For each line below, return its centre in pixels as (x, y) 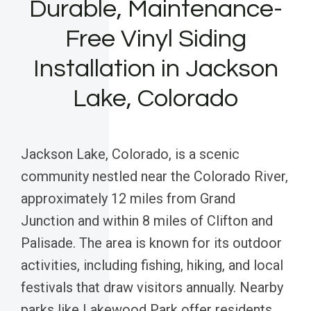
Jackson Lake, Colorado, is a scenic (130, 154)
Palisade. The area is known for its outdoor (151, 243)
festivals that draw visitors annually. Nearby (152, 287)
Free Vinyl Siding (155, 39)
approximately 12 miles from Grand (128, 198)
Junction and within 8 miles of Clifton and (147, 220)
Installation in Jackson (155, 68)
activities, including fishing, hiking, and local (152, 265)
